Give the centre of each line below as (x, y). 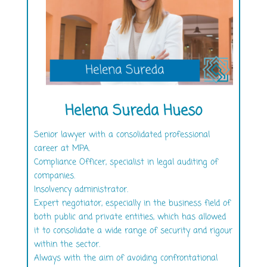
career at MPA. (62, 149)
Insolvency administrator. (81, 190)
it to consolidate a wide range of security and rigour (133, 231)
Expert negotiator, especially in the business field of (132, 204)
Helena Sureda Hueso (133, 111)
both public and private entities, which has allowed (130, 218)
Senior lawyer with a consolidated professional (122, 135)
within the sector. (67, 245)
